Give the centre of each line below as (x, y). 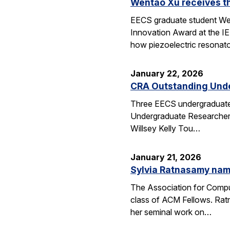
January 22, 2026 (167, 74)
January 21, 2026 (166, 157)
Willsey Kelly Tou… (165, 128)
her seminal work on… (171, 212)
